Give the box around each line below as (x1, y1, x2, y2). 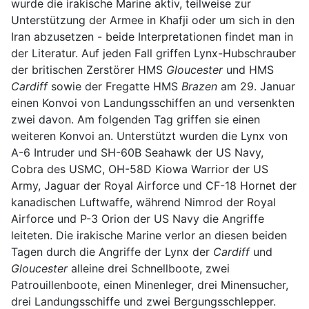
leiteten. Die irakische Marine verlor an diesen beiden (11, 228, 287, 242)
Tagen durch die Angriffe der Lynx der (11, 244, 213, 259)
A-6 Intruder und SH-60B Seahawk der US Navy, (11, 145, 263, 159)
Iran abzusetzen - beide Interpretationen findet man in (11, 29, 293, 43)
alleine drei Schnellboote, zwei (68, 261, 230, 275)
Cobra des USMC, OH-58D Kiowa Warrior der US (11, 161, 268, 176)
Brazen (181, 79, 217, 93)
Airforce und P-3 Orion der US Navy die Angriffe (11, 211, 264, 226)
